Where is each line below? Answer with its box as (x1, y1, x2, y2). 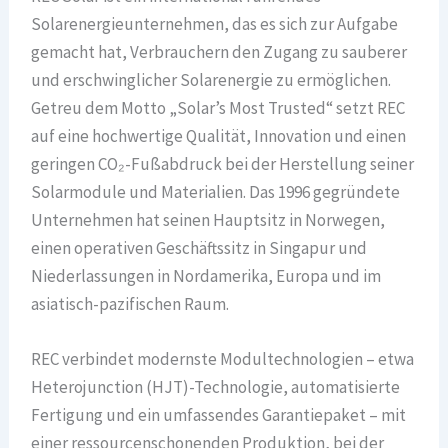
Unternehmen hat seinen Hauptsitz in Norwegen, (31, 208, 386, 231)
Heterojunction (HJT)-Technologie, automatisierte (31, 375, 401, 398)
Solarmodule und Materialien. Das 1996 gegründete (31, 180, 401, 203)
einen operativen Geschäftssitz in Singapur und (31, 236, 368, 259)
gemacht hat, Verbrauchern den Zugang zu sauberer (31, 40, 408, 63)
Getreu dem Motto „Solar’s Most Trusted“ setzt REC (31, 96, 406, 119)
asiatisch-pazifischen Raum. (31, 292, 230, 315)
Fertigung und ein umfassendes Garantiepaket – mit (31, 403, 407, 426)
